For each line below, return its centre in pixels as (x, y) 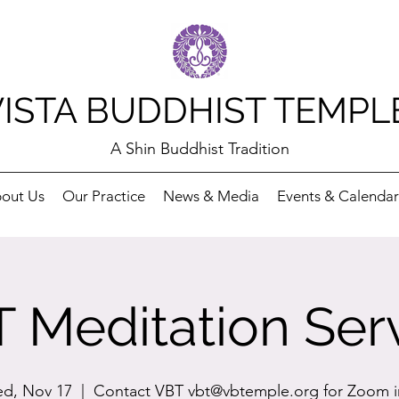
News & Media (211, 196)
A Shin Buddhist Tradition (199, 149)
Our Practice (103, 196)
